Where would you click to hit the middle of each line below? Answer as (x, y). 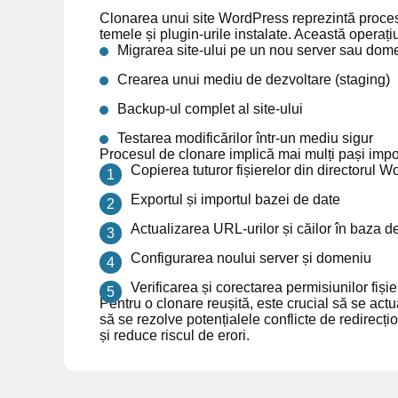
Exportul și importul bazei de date (235, 199)
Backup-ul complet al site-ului (210, 109)
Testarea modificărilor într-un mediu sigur (245, 138)
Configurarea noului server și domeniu (251, 258)
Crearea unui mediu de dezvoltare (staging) (254, 80)
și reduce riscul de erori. (175, 335)
